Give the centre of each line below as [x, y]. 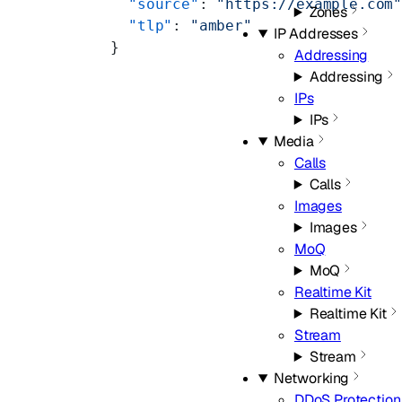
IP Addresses [315, 34]
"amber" [221, 26]
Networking [311, 378]
